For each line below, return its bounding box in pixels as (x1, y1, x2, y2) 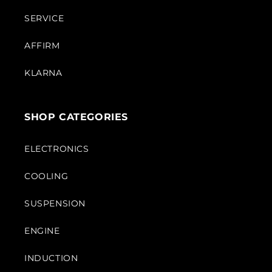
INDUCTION (24, 253, 78, 263)
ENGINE (24, 225, 60, 236)
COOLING (24, 171, 69, 182)
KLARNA (24, 67, 63, 78)
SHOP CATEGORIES (24, 111, 128, 123)
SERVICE (24, 13, 64, 24)
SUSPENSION (24, 198, 86, 209)
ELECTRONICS (24, 143, 89, 154)
